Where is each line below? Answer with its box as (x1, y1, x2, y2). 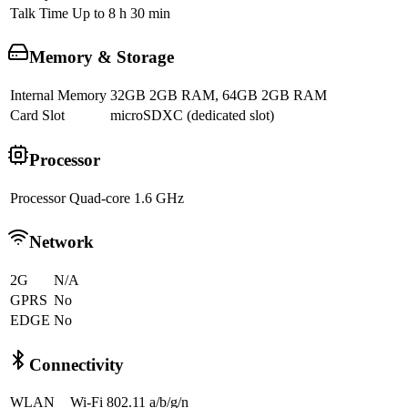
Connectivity (29, 354, 124, 374)
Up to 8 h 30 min (72, 5, 170, 21)
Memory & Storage (29, 47, 174, 67)
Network (29, 232, 94, 252)
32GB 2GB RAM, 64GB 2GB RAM (110, 87, 327, 104)
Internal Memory (10, 87, 107, 104)
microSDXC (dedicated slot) (110, 107, 274, 124)
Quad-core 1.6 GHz (69, 189, 184, 206)
